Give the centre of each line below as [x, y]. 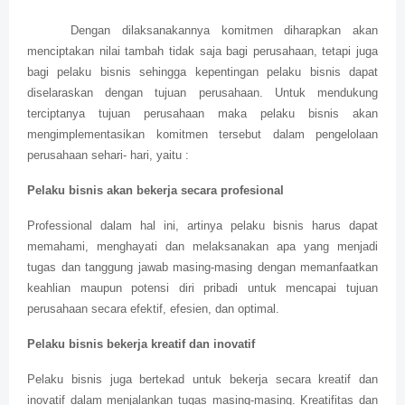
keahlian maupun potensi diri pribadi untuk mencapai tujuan [202, 288]
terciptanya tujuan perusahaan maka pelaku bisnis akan [202, 114]
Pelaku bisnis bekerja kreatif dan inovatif [141, 344]
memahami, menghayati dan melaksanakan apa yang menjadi [202, 247]
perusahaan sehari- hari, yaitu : [108, 155]
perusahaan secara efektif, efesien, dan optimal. [153, 309]
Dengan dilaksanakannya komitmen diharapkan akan [224, 31]
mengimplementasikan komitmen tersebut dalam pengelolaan [202, 135]
